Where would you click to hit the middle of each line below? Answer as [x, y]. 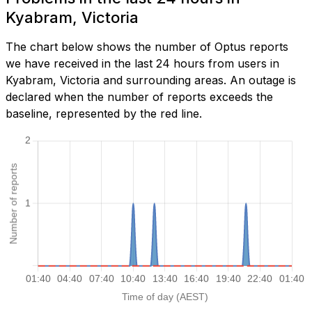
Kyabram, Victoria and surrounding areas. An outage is [151, 80]
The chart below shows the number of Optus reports [147, 47]
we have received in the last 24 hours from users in [142, 64]
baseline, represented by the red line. [104, 114]
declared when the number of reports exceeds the [139, 97]
